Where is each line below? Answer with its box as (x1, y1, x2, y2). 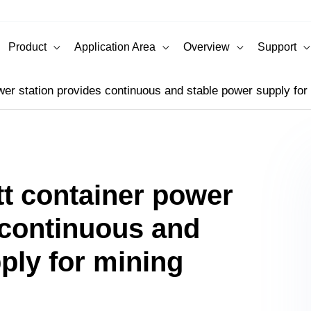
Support (258, 40, 296, 53)
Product (8, 40, 47, 53)
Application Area (74, 40, 155, 53)
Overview (183, 40, 230, 53)
